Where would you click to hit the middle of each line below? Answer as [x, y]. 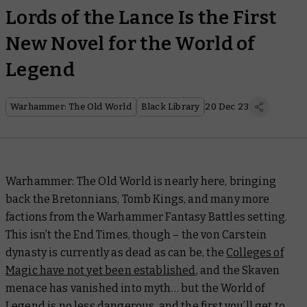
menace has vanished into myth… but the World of [135, 288]
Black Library [170, 107]
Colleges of [255, 253]
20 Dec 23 [227, 107]
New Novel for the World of [131, 44]
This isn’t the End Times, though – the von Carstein [136, 235]
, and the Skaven [238, 270]
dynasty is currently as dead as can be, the [116, 253]
